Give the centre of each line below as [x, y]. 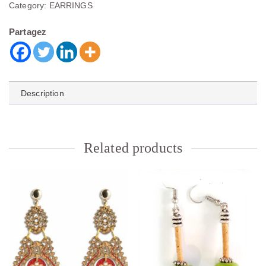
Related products [133, 148]
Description [42, 94]
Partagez [28, 32]
